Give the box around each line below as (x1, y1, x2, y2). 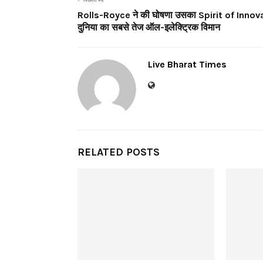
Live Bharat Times (148, 58, 227, 70)
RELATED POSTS (77, 145, 160, 159)
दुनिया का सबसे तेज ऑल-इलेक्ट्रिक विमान (77, 21, 220, 33)
